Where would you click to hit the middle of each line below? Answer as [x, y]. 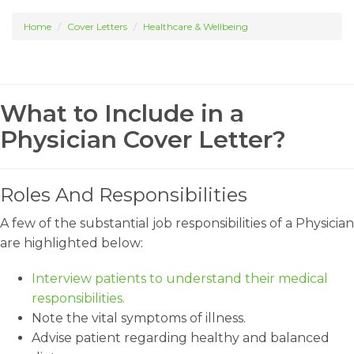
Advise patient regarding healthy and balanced [181, 338]
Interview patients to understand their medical [180, 279]
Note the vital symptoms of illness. [139, 318]
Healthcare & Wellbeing [196, 26]
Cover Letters [97, 26]
